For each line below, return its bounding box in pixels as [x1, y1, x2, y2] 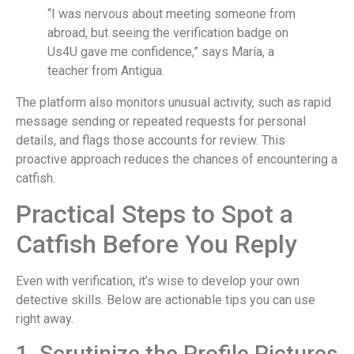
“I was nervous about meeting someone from [47, 6, 296, 21]
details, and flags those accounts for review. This [16, 132, 285, 148]
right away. [16, 311, 73, 327]
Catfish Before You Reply [16, 229, 297, 260]
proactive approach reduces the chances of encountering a [16, 151, 337, 167]
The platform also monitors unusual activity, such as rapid [16, 94, 331, 110]
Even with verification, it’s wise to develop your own [16, 273, 299, 289]
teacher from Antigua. [47, 62, 164, 78]
